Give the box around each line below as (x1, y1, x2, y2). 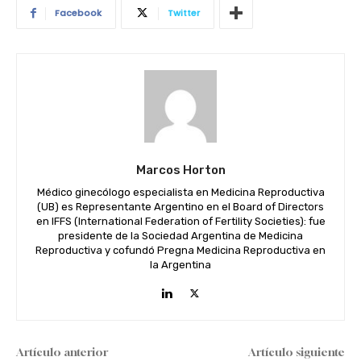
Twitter (168, 6, 200, 20)
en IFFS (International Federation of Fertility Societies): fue (35, 215, 326, 228)
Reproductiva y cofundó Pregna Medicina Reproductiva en (35, 244, 326, 257)
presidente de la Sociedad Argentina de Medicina (58, 230, 303, 243)
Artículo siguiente (247, 345, 345, 359)
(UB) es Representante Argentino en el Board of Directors (37, 201, 324, 214)
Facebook (55, 6, 102, 20)
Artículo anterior (16, 345, 108, 359)
